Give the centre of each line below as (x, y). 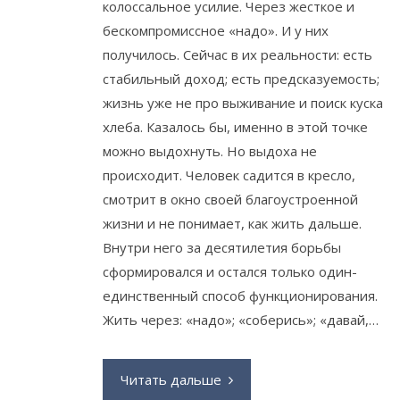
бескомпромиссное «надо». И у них (216, 30)
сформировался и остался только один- (230, 271)
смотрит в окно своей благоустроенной (230, 199)
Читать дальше (171, 379)
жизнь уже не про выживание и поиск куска (243, 102)
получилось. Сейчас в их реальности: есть (237, 54)
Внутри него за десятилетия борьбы (222, 247)
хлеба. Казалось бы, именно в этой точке (235, 126)
